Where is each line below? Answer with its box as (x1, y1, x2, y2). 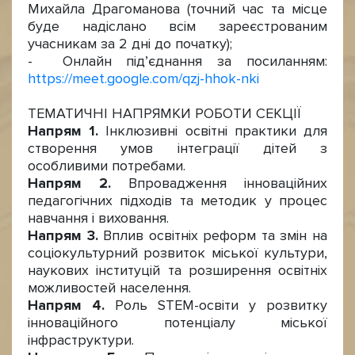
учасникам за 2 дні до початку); (28, 36, 232, 52)
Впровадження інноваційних (111, 175, 327, 192)
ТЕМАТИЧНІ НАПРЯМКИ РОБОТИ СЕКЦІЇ (28, 105, 301, 122)
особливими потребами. (28, 158, 185, 174)
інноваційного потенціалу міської (28, 315, 327, 331)
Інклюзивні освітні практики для (98, 123, 328, 139)
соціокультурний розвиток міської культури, (28, 245, 327, 261)
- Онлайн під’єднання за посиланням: (28, 53, 327, 70)
